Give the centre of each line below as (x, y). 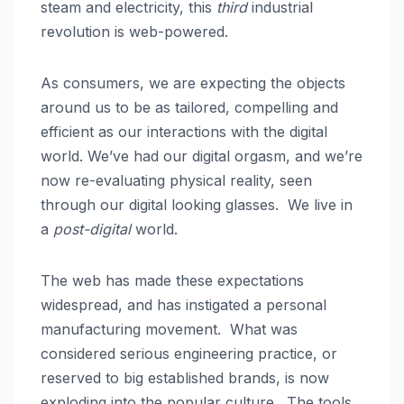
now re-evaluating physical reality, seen (176, 180)
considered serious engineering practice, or (189, 353)
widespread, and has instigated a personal (184, 304)
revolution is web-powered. (134, 31)
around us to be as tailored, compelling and (189, 107)
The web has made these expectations (172, 280)
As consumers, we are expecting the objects (193, 83)
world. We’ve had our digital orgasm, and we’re (202, 156)
